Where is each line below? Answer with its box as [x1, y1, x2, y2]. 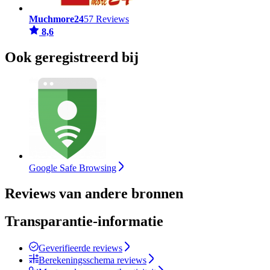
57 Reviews [84, 13, 129, 24]
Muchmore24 [29, 13, 84, 24]
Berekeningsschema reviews [39, 255, 146, 266]
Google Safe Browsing [29, 162, 116, 173]
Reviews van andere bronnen [5, 185, 183, 201]
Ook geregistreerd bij [5, 49, 139, 65]
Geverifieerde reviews [39, 243, 122, 254]
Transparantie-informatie [5, 213, 163, 230]
